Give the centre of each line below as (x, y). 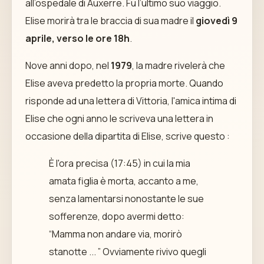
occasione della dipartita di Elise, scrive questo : (127, 136)
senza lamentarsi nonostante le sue (126, 198)
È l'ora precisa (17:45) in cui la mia (119, 163)
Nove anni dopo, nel (68, 65)
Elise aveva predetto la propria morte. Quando (124, 83)
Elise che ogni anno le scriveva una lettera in (119, 118)
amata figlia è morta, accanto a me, (123, 181)
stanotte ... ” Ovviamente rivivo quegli (127, 251)
